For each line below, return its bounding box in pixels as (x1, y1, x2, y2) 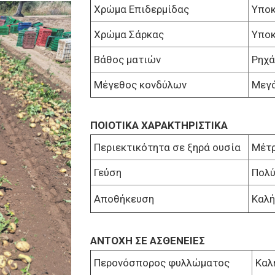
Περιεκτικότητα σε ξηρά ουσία (93, 141, 241, 154)
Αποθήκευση (93, 193, 154, 206)
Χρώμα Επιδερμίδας (93, 3, 189, 16)
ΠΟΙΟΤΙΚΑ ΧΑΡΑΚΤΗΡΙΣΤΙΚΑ (90, 119, 228, 132)
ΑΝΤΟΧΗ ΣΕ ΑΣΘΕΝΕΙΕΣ (90, 234, 205, 247)
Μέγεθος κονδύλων (93, 79, 187, 91)
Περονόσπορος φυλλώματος (93, 257, 230, 269)
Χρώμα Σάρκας (93, 28, 164, 41)
